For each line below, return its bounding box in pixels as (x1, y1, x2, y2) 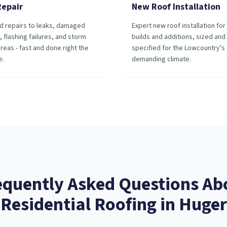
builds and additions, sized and (132, 32, 225, 42)
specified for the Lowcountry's (132, 43, 225, 53)
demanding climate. (132, 54, 191, 64)
